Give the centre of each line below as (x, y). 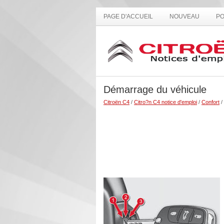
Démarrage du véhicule (155, 89)
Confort (210, 102)
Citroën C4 (116, 102)
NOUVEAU (184, 16)
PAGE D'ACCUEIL (128, 16)
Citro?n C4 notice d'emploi (165, 102)
